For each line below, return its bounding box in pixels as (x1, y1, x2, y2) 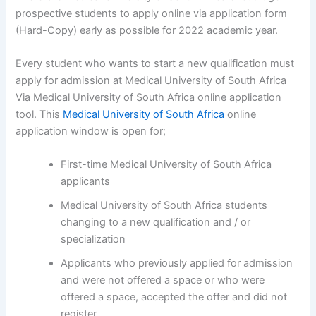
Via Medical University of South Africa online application (16, 90, 282, 104)
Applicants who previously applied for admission (61, 257, 293, 270)
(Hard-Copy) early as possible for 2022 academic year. (16, 23, 279, 37)
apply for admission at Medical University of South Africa (16, 73, 287, 87)
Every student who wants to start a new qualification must (16, 56, 295, 70)
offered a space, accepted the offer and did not (61, 291, 288, 304)
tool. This (16, 107, 63, 121)
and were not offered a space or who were (61, 274, 265, 287)
